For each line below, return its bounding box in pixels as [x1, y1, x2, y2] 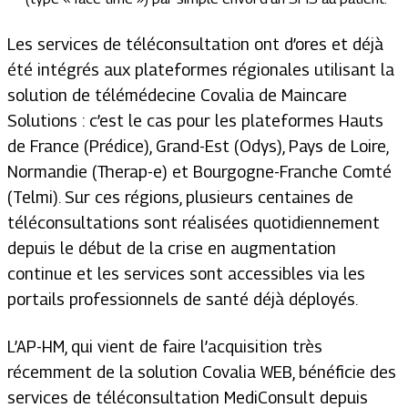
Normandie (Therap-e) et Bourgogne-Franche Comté [7, 162, 392, 181]
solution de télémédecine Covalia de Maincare [7, 86, 347, 105]
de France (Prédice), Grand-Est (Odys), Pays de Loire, [7, 137, 388, 156]
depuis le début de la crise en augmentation [7, 239, 336, 258]
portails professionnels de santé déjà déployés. [7, 290, 358, 309]
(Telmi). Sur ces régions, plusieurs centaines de [7, 188, 353, 207]
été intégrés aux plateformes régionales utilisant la [7, 60, 394, 79]
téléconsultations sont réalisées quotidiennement [7, 213, 380, 232]
